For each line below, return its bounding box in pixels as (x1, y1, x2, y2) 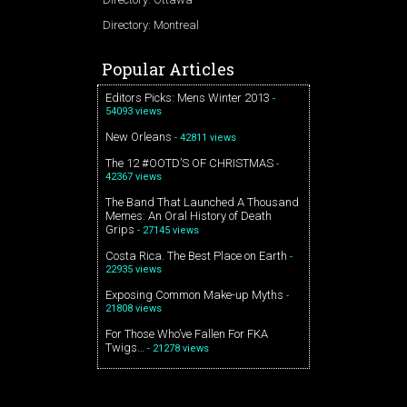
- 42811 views (174, 132, 236, 144)
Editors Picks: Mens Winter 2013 (105, 91, 270, 104)
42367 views (105, 171, 162, 183)
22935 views (105, 263, 162, 275)
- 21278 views (147, 342, 209, 354)
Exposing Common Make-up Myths (105, 288, 283, 302)
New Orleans (105, 130, 172, 144)
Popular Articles (102, 58, 234, 80)
